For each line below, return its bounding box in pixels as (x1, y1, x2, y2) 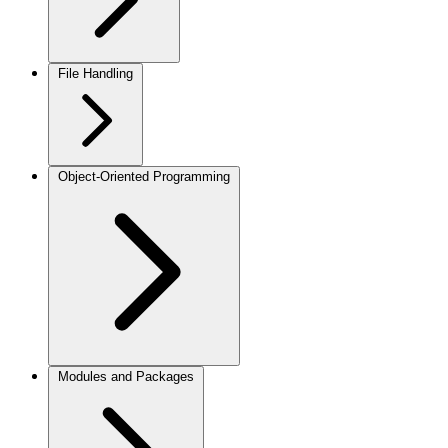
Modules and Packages (58, 369, 194, 384)
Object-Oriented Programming (58, 169, 230, 184)
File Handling (58, 66, 133, 81)
